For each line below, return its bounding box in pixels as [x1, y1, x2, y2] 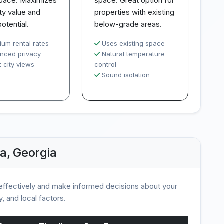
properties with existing [94, 7, 175, 17]
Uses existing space [102, 39, 165, 47]
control [94, 60, 117, 68]
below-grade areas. [94, 19, 162, 29]
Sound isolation [102, 71, 150, 79]
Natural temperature [102, 50, 165, 58]
